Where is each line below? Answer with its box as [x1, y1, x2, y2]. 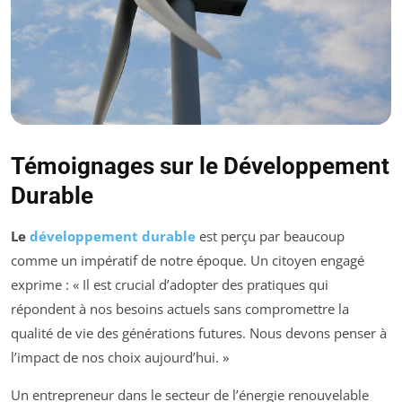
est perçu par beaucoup [196, 226, 345, 245]
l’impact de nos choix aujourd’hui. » [11, 347, 229, 366]
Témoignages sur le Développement [11, 152, 389, 179]
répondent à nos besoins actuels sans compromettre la [11, 299, 349, 318]
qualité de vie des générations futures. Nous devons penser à [11, 323, 387, 342]
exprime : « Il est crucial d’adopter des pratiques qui [11, 275, 328, 293]
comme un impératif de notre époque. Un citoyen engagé [11, 250, 364, 269]
